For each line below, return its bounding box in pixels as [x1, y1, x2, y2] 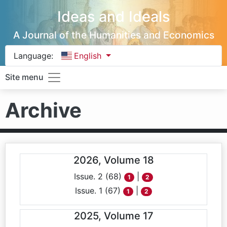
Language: [14, 51, 53, 61]
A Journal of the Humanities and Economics [13, 29, 214, 41]
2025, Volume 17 [73, 210, 154, 222]
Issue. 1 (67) [74, 185, 123, 196]
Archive [5, 98, 82, 123]
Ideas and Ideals [57, 8, 170, 25]
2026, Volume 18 [73, 154, 154, 166]
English [74, 51, 104, 61]
